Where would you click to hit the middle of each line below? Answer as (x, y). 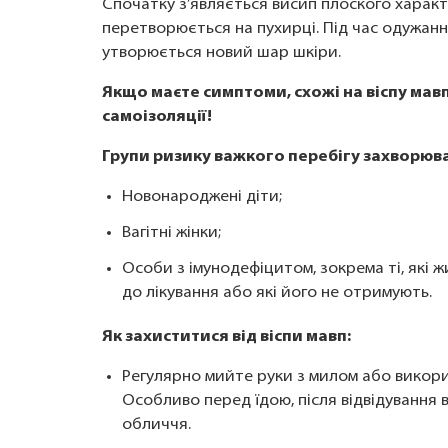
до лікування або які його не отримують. (277, 293)
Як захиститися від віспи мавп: (226, 337)
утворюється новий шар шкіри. (221, 53)
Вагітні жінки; (171, 233)
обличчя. (156, 425)
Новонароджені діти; (202, 197)
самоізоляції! (157, 117)
